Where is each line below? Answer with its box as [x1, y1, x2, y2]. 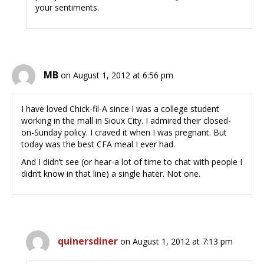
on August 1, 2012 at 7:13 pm [120, 236, 233, 247]
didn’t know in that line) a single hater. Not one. [21, 168, 200, 180]
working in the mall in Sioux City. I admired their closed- [21, 115, 231, 127]
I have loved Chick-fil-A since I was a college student [21, 103, 219, 115]
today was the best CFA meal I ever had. [21, 138, 175, 150]
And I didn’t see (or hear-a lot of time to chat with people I [21, 156, 242, 168]
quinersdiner [58, 235, 118, 248]
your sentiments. [35, 2, 100, 14]
